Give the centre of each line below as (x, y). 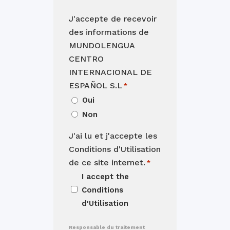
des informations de (109, 32)
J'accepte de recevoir (113, 19)
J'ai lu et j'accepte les (113, 136)
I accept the (105, 176)
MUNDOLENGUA (102, 45)
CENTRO (86, 59)
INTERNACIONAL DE (110, 72)
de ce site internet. (107, 162)
